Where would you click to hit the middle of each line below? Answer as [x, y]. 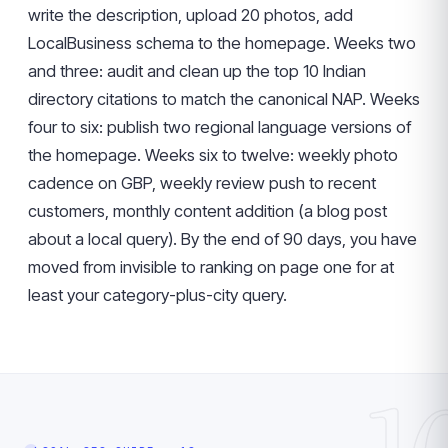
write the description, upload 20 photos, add [190, 15]
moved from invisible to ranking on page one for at [211, 267]
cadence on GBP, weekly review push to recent [202, 183]
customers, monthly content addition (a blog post [207, 211]
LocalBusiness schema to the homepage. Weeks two [222, 43]
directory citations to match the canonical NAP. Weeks [224, 99]
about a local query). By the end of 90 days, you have [222, 239]
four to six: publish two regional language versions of [219, 127]
